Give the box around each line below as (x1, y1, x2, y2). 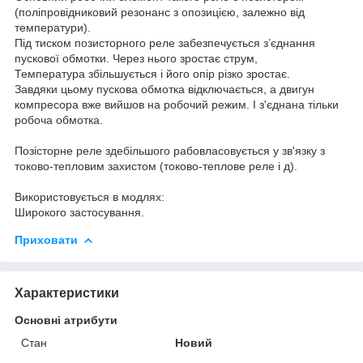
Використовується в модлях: (15, 190, 164, 203)
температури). (15, 20, 91, 34)
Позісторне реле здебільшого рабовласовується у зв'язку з (15, 143, 325, 157)
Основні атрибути (15, 313, 117, 327)
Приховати (15, 233, 78, 246)
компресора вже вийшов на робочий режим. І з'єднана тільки (15, 97, 339, 111)
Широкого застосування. (15, 205, 144, 219)
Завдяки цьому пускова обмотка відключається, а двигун (15, 82, 314, 96)
